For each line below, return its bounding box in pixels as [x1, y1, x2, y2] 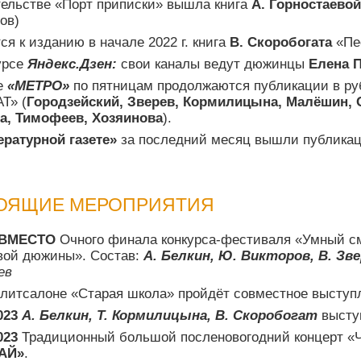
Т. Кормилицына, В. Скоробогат [97, 308, 322, 324]
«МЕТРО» [7, 78, 69, 94]
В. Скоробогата [226, 35, 336, 51]
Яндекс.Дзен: [27, 56, 117, 73]
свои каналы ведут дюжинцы [117, 56, 309, 73]
